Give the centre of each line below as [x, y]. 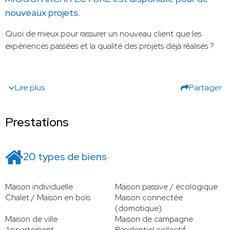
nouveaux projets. [43, 13]
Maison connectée [149, 198]
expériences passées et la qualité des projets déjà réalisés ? [110, 46]
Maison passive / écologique [166, 187]
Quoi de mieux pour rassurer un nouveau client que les [103, 34]
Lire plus [30, 88]
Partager [205, 88]
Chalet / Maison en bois [48, 198]
